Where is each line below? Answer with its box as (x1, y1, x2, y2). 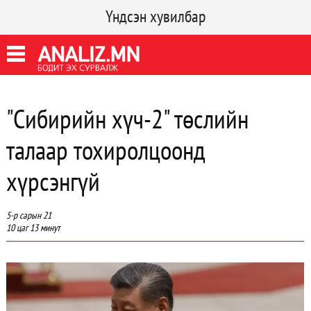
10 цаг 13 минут (6, 221, 60, 234)
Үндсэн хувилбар (106, 6, 205, 27)
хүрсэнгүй (6, 164, 100, 198)
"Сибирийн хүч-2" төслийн (6, 101, 249, 135)
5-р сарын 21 (6, 209, 51, 221)
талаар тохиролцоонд (6, 133, 205, 167)
